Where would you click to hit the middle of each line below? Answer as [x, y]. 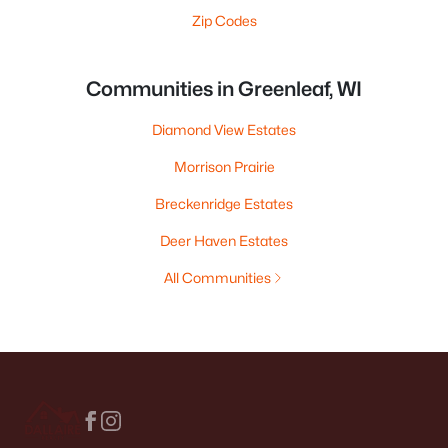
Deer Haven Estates [224, 240]
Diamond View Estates [224, 129]
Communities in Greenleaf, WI [224, 89]
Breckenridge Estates [224, 203]
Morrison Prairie [224, 166]
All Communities [217, 277]
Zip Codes [224, 20]
